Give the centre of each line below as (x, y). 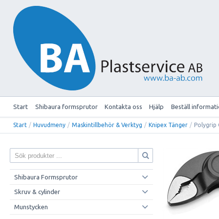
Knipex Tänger (168, 125)
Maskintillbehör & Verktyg (107, 125)
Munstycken (31, 207)
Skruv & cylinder (37, 192)
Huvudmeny (50, 125)
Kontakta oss (123, 106)
